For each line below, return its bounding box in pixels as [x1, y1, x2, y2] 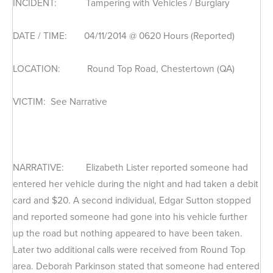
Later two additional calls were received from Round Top [13, 243, 246, 257]
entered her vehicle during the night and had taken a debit [13, 177, 258, 191]
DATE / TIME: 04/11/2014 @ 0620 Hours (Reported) [13, 28, 235, 43]
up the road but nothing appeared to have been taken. [13, 226, 243, 241]
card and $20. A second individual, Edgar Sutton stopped [13, 193, 251, 208]
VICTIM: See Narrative [13, 94, 107, 109]
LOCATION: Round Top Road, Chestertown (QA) [13, 61, 235, 76]
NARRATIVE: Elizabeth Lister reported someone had [13, 160, 248, 175]
